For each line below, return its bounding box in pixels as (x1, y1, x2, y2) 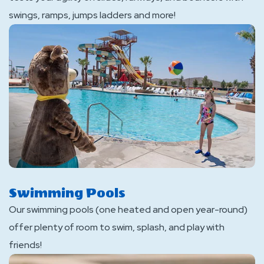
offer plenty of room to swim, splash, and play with (9, 221, 225, 233)
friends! (9, 239, 42, 251)
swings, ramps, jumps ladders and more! (9, 9, 176, 21)
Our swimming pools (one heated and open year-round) (9, 203, 247, 216)
